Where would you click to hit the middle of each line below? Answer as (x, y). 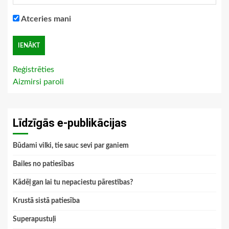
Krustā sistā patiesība (46, 201)
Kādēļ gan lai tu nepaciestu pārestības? (73, 183)
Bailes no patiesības (43, 164)
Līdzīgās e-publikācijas (70, 123)
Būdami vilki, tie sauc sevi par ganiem (71, 146)
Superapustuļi (35, 220)
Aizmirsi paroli (38, 82)
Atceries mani (45, 19)
